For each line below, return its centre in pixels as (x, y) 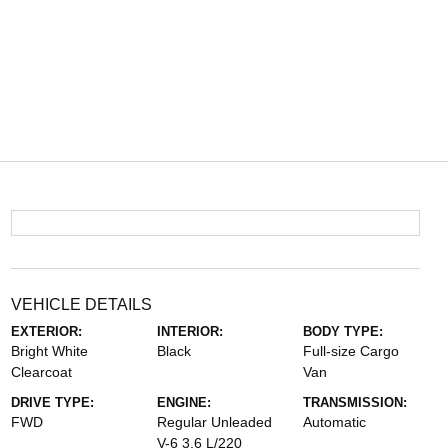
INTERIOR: (189, 331)
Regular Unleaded (214, 422)
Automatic (335, 422)
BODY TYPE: (343, 331)
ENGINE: (183, 402)
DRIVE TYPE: (52, 402)
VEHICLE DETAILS (81, 304)
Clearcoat (41, 372)
